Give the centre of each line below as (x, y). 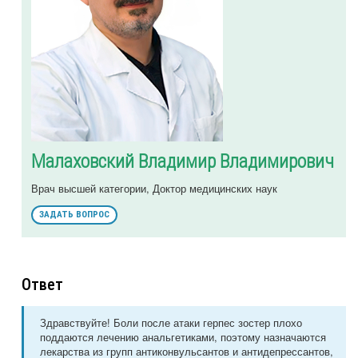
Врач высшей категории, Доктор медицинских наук (154, 189)
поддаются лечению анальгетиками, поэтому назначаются (183, 337)
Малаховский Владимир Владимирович (183, 162)
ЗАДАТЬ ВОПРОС (74, 215)
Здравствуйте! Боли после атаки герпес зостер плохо (171, 323)
